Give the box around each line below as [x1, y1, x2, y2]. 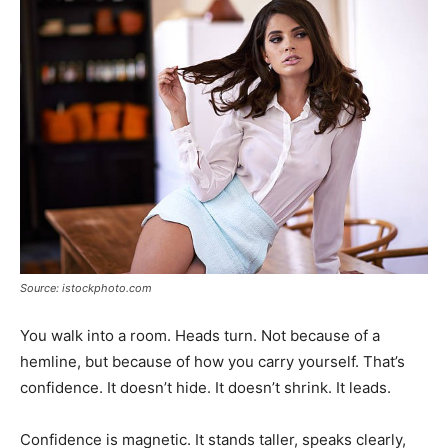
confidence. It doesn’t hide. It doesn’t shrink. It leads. [20, 377, 391, 397]
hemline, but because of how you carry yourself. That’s [20, 351, 405, 371]
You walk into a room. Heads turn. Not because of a [20, 325, 380, 345]
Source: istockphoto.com [20, 280, 152, 295]
